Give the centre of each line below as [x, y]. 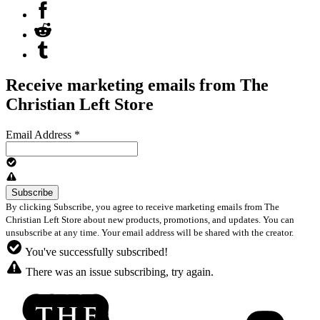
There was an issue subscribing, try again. [118, 271]
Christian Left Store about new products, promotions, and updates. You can [150, 219]
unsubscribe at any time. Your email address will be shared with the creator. [151, 232]
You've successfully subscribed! [95, 251]
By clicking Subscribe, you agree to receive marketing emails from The [142, 206]
